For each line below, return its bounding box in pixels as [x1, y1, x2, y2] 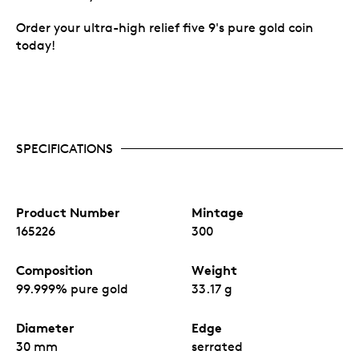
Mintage [192, 204, 244, 220]
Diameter [16, 319, 75, 336]
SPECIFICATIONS [16, 140, 113, 156]
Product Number [16, 204, 120, 220]
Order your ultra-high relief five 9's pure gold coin [16, 19, 313, 35]
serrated [192, 338, 243, 354]
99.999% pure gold [16, 280, 128, 296]
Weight [192, 261, 237, 278]
